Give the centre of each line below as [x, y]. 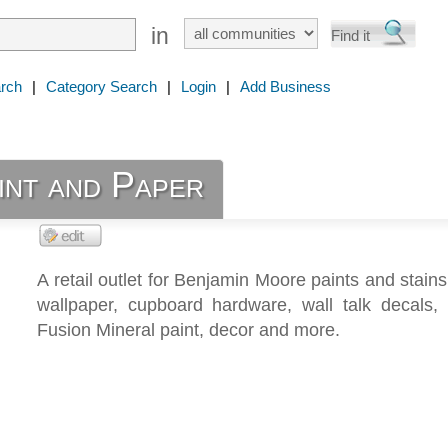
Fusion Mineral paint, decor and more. [188, 330]
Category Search [101, 86]
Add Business [285, 86]
